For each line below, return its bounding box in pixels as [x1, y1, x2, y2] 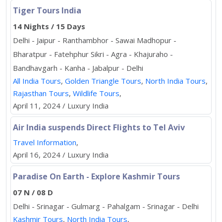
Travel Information [13, 137, 76, 147]
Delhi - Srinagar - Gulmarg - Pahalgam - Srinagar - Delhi [13, 201, 199, 211]
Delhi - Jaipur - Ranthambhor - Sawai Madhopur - [13, 35, 176, 45]
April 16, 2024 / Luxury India [13, 149, 109, 160]
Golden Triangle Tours [65, 75, 141, 86]
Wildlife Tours [73, 88, 119, 98]
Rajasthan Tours [13, 88, 69, 98]
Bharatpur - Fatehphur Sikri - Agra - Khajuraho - [13, 49, 173, 59]
